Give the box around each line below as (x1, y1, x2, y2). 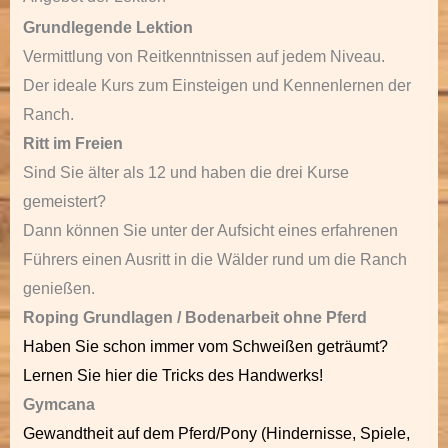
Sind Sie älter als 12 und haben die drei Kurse (23, 164, 349, 181)
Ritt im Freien (23, 135, 123, 152)
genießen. (23, 280, 95, 297)
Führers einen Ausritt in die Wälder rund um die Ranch (23, 251, 407, 268)
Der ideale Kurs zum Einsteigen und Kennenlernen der (23, 77, 411, 94)
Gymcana (23, 396, 95, 413)
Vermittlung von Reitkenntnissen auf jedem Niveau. (23, 48, 385, 65)
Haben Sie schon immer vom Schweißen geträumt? (23, 338, 388, 355)
